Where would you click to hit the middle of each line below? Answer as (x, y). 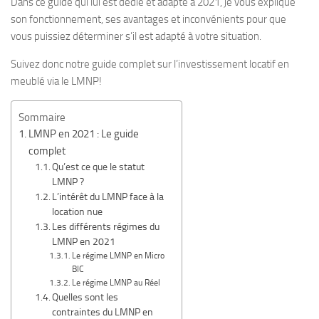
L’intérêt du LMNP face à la (108, 197)
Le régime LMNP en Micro (119, 256)
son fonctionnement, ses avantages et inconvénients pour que (148, 19)
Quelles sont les (85, 297)
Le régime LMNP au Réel (116, 283)
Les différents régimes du (106, 226)
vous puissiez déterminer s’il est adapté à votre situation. (136, 36)
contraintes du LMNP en (103, 312)
